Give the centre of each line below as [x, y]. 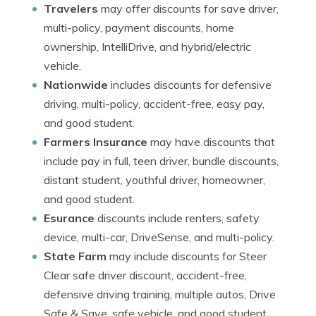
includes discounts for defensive [190, 85]
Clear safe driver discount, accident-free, [145, 275]
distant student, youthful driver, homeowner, [154, 180]
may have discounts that [211, 142]
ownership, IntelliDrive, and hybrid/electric [147, 47]
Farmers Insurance [96, 142]
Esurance [69, 218]
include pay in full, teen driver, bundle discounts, [161, 161]
